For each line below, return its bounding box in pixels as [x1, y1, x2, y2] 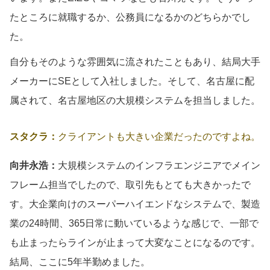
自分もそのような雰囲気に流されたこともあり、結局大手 [10, 56, 260, 67]
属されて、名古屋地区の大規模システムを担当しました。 [10, 95, 260, 105]
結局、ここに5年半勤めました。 [10, 256, 150, 267]
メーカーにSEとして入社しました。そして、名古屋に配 [10, 75, 254, 86]
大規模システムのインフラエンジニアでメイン [58, 160, 260, 171]
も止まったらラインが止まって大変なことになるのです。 [10, 237, 260, 248]
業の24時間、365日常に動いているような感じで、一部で [10, 218, 259, 228]
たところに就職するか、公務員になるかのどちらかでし [10, 11, 251, 22]
